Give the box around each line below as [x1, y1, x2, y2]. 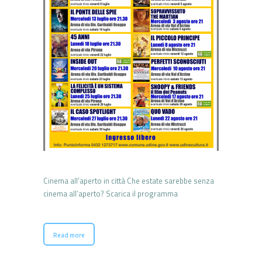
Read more [53, 230, 85, 240]
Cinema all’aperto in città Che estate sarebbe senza [43, 175, 214, 187]
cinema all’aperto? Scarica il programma [43, 188, 181, 200]
